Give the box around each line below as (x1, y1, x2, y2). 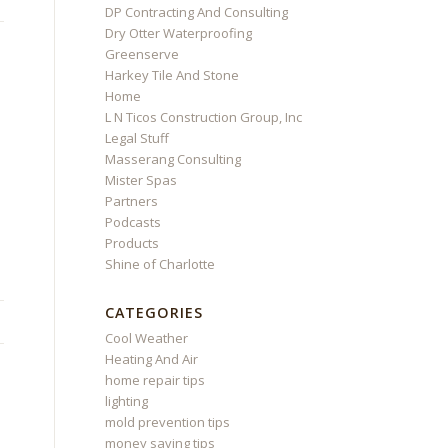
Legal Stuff (105, 129, 170, 147)
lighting (105, 392, 149, 410)
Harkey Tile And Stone (105, 66, 240, 84)
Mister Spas (105, 171, 178, 189)
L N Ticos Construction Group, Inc (105, 108, 303, 126)
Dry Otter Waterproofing (105, 24, 253, 42)
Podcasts (105, 213, 162, 231)
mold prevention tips (105, 413, 231, 431)
